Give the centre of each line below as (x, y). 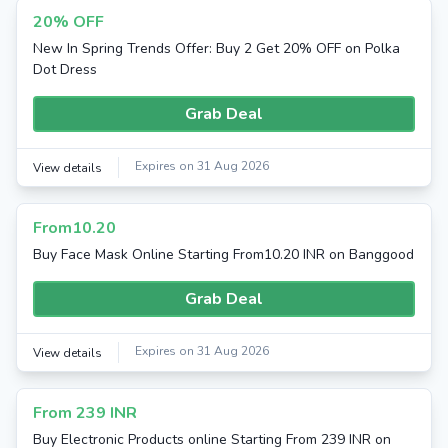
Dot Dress (65, 69)
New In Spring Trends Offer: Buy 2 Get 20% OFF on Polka (216, 48)
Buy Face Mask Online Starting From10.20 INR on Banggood (223, 254)
